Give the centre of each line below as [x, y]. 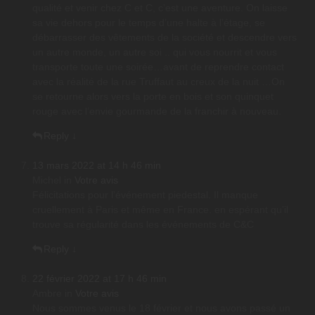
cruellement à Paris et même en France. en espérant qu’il [160, 210]
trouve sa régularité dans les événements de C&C [143, 225]
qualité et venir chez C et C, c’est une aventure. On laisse [160, 8]
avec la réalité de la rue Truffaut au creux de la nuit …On [159, 82]
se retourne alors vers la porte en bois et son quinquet [153, 97]
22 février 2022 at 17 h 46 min [99, 279]
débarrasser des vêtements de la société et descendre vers [165, 38]
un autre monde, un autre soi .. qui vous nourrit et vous [155, 52]
